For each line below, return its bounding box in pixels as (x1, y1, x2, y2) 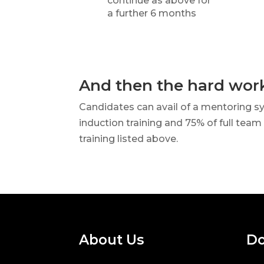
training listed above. (79, 133, 179, 144)
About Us (79, 232, 144, 249)
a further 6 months (107, 7, 196, 19)
